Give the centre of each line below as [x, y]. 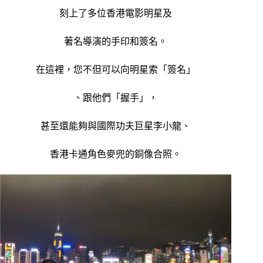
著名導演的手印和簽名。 [116, 42]
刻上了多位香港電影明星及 [116, 14]
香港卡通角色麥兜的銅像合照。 [116, 154]
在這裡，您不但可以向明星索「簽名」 [116, 70]
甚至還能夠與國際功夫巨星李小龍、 [116, 126]
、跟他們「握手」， [116, 98]
